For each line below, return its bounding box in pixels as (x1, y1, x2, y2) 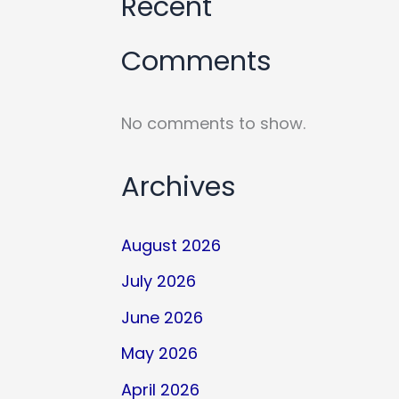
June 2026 (121, 305, 203, 329)
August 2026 (121, 233, 221, 256)
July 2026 (121, 270, 196, 293)
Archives (121, 167, 236, 207)
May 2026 (121, 342, 198, 365)
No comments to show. (121, 111, 305, 134)
